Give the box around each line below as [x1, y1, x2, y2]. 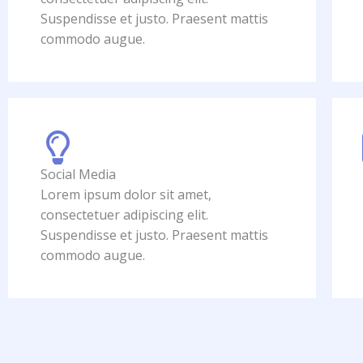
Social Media [41, 165, 116, 183]
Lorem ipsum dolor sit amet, [41, 186, 211, 203]
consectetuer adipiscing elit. [41, 206, 208, 224]
